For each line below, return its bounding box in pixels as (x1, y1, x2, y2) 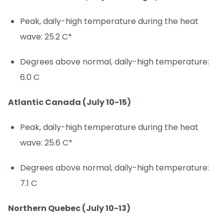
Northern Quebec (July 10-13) (8, 202, 130, 214)
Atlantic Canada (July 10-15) (8, 96, 131, 108)
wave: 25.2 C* (20, 30, 72, 42)
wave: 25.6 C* (20, 137, 72, 149)
